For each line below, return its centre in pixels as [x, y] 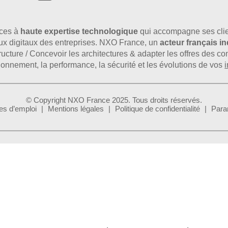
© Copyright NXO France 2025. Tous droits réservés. [114, 100]
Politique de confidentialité [158, 109]
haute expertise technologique [79, 32]
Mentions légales [76, 109]
